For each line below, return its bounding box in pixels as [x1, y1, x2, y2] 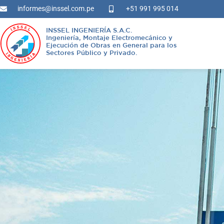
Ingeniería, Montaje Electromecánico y [45, 35, 172, 41]
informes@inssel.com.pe [17, 4, 94, 13]
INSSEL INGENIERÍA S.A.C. [45, 28, 132, 33]
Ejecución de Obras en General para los [45, 43, 177, 48]
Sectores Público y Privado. [45, 50, 137, 56]
